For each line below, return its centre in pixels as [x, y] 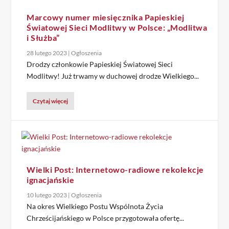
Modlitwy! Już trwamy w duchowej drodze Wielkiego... [113, 76]
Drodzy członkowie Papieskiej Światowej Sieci [100, 64]
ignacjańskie [51, 180]
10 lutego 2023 [47, 195]
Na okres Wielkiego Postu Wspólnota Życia [95, 206]
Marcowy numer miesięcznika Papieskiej [106, 17]
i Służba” [43, 38]
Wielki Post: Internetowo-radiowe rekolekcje [115, 169]
